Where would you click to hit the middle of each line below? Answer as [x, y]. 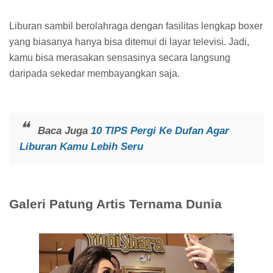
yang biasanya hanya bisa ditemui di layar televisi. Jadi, [129, 41]
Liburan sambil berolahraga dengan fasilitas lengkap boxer [136, 26]
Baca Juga [64, 130]
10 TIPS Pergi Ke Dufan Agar [160, 130]
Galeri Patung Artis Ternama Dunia [115, 204]
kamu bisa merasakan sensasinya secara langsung [120, 57]
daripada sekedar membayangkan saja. [96, 73]
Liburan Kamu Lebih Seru [81, 146]
